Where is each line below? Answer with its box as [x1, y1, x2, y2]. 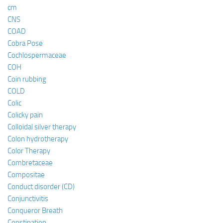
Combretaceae [7, 158, 53, 167]
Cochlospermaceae [7, 50, 66, 60]
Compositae [7, 170, 45, 179]
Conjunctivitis [7, 194, 48, 203]
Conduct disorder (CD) [7, 182, 75, 191]
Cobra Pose [7, 38, 43, 48]
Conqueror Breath [7, 206, 63, 215]
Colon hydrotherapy [7, 134, 68, 143]
